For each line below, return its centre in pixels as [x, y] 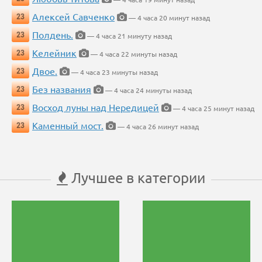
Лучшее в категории [137, 178]
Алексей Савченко [73, 17]
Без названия [62, 89]
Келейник [54, 53]
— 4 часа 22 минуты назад [133, 54]
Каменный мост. [68, 125]
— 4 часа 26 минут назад [157, 127]
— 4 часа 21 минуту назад [129, 36]
